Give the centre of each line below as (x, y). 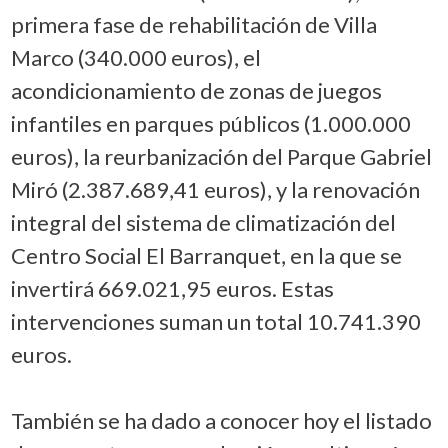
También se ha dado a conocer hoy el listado (221, 420)
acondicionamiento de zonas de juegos (196, 90)
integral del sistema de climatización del (203, 222)
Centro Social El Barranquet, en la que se (206, 255)
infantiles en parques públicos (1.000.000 (210, 123)
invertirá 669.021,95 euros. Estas (172, 288)
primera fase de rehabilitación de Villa (193, 24)
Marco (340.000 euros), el (135, 57)
